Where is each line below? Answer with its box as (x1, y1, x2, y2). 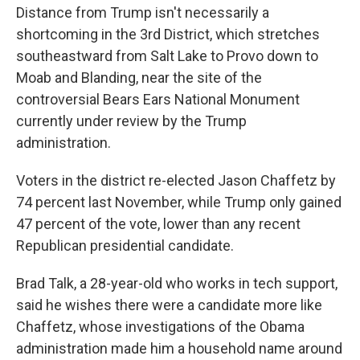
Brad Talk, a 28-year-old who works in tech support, (16, 275, 337, 292)
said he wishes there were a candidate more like (16, 297, 322, 313)
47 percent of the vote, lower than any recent (16, 215, 301, 232)
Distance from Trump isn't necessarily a (16, 4, 269, 21)
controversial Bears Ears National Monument (16, 91, 300, 108)
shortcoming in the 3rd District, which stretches (16, 26, 320, 43)
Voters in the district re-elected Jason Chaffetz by (16, 172, 336, 189)
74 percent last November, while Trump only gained (16, 194, 342, 211)
